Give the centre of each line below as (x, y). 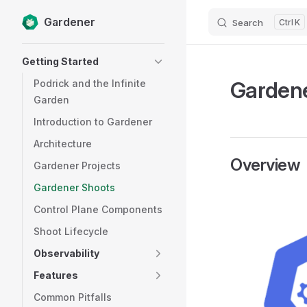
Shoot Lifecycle (71, 231)
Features (56, 275)
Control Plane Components (98, 209)
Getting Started (60, 61)
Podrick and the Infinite (90, 83)
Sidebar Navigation (69, 52)
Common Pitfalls (73, 297)
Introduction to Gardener (93, 122)
